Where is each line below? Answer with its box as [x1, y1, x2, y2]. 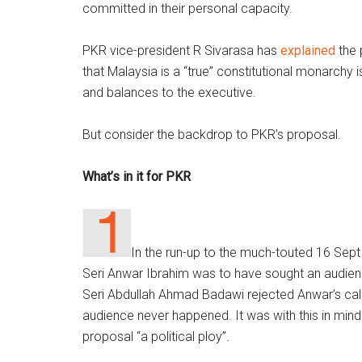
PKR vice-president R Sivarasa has [82, 43, 280, 58]
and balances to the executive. [82, 85, 256, 100]
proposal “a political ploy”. [82, 329, 229, 344]
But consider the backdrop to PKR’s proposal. [82, 127, 341, 142]
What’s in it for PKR [82, 169, 191, 184]
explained [280, 43, 335, 58]
